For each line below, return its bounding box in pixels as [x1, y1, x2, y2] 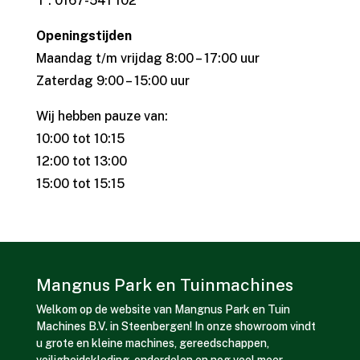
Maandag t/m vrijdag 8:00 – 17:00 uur [35, 51, 260, 67]
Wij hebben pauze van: [35, 108, 168, 125]
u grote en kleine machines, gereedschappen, [35, 337, 269, 350]
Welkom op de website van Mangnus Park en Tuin [35, 303, 290, 317]
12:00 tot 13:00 [35, 153, 127, 170]
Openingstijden [35, 28, 132, 44]
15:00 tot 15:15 [35, 176, 125, 192]
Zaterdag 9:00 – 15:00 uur [35, 73, 190, 89]
